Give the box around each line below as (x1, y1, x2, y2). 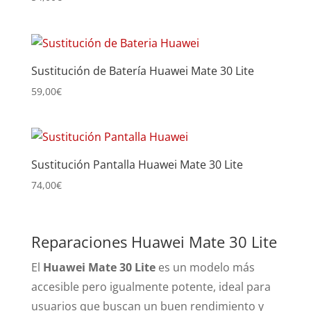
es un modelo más (155, 260, 255, 276)
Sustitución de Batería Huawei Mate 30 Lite (31, 62, 254, 78)
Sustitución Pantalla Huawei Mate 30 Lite (31, 156, 243, 172)
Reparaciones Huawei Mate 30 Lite (31, 231, 277, 253)
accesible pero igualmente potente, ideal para (31, 279, 271, 295)
